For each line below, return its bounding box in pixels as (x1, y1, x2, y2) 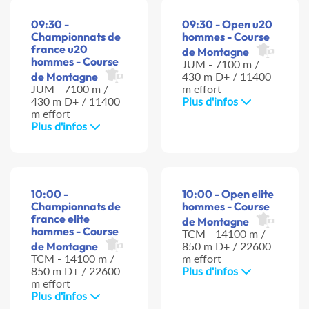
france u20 (31, 42, 88, 57)
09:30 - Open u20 (182, 17, 272, 32)
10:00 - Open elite (182, 187, 274, 201)
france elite (31, 212, 90, 226)
